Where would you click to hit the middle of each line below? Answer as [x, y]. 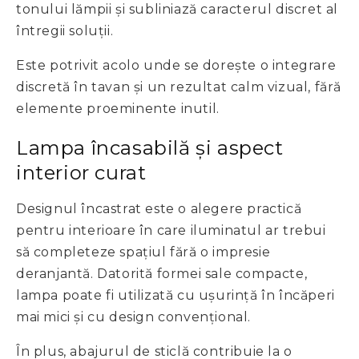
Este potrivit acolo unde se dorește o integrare [176, 65]
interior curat [81, 172]
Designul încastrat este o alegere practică [159, 208]
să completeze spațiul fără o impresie [143, 252]
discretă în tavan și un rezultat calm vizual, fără [179, 87]
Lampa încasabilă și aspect [150, 147]
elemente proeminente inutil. [118, 108]
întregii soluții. [65, 30]
